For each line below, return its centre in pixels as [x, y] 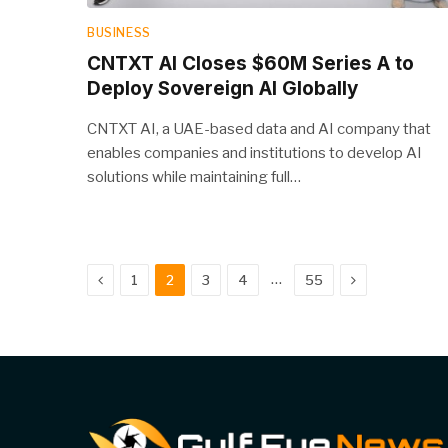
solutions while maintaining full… [194, 177]
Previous [133, 279]
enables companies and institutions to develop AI [254, 153]
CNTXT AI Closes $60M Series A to [250, 64]
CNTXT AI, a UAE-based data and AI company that [259, 129]
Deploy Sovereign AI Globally [222, 89]
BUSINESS [119, 33]
